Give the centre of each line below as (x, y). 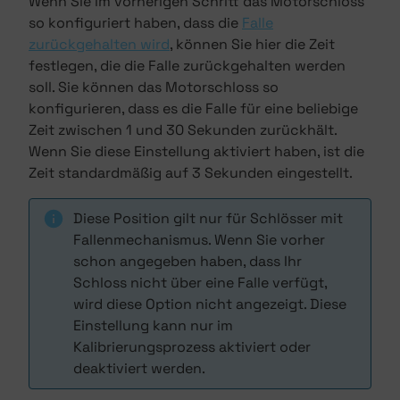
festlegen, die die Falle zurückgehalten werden (187, 66)
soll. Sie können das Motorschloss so (154, 87)
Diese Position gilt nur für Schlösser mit (208, 218)
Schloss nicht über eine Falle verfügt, (200, 283)
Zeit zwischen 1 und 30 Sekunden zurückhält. (183, 130)
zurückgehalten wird (99, 44)
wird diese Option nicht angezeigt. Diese (210, 304)
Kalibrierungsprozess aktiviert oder (192, 347)
